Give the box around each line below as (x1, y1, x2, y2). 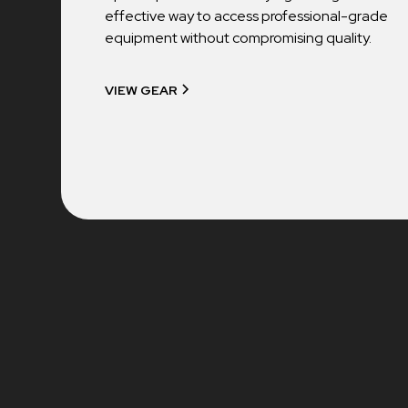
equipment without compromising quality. (105, 28, 372, 48)
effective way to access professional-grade (105, 6, 389, 26)
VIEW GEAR (105, 82, 178, 99)
